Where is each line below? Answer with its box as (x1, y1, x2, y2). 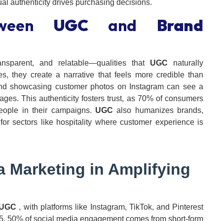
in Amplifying (85, 160, 190, 179)
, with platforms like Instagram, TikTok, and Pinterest (16, 203, 204, 212)
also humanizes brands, (113, 106, 204, 115)
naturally (168, 59, 204, 68)
